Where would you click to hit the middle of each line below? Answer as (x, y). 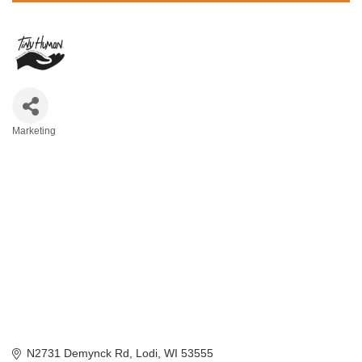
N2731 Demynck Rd (78, 354)
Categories (62, 146)
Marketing (34, 130)
